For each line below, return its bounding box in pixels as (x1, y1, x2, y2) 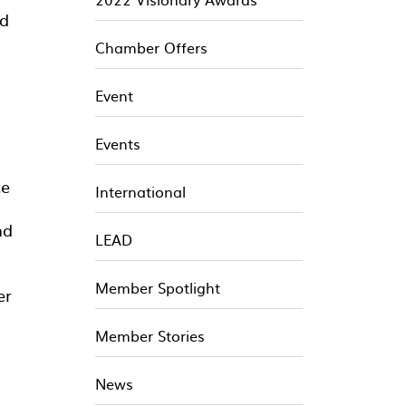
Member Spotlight (95, 276, 220, 298)
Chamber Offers (95, 36, 208, 58)
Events (95, 132, 140, 154)
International (95, 180, 186, 202)
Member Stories (95, 324, 205, 346)
